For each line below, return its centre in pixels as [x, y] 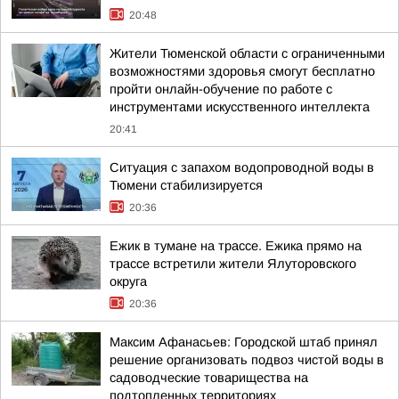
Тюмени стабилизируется [186, 185]
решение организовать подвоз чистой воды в [247, 360]
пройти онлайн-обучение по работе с [221, 89]
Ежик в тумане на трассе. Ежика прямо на [236, 246]
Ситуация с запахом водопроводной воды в [242, 167]
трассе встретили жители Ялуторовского [233, 264]
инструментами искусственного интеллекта [240, 107]
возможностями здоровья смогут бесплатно [242, 71]
